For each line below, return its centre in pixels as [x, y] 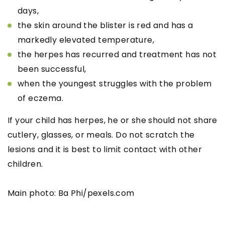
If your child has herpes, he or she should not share [113, 120]
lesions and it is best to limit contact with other [105, 149]
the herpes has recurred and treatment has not [117, 54]
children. [25, 164]
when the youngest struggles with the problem [115, 83]
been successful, [52, 69]
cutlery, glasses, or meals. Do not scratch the [101, 135]
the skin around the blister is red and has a [105, 25]
